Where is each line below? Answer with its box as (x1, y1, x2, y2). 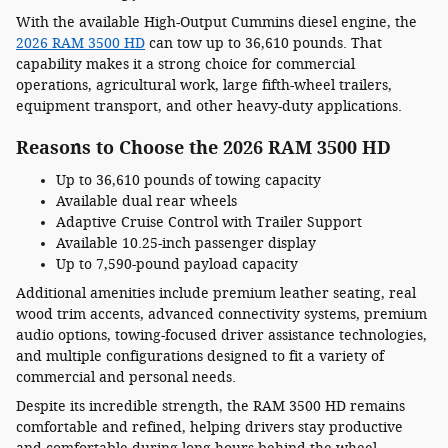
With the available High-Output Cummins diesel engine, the (16, 14, 417, 31)
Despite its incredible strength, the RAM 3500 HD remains (16, 397, 405, 415)
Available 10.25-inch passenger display (56, 234, 316, 252)
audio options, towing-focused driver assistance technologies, (16, 326, 427, 344)
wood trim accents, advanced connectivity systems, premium (16, 305, 427, 323)
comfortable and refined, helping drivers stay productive (16, 418, 403, 436)
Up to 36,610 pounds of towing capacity (56, 171, 321, 189)
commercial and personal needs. (16, 368, 236, 386)
